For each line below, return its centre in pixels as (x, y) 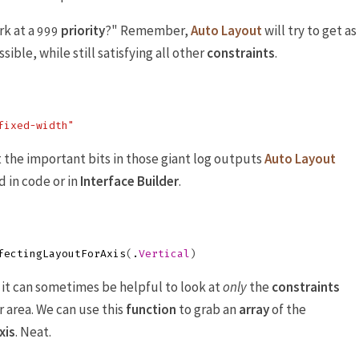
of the (288, 310)
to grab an (208, 310)
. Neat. (33, 332)
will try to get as (309, 31)
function (151, 310)
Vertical (164, 254)
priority (83, 31)
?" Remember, (148, 31)
